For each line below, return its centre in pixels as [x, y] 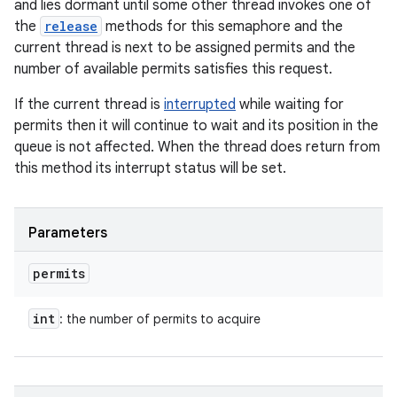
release [71, 26]
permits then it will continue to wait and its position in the [196, 126]
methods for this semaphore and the [222, 27]
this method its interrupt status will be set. [150, 168]
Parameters [68, 233]
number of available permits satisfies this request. [173, 69]
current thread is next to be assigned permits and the [185, 48]
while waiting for [290, 105]
